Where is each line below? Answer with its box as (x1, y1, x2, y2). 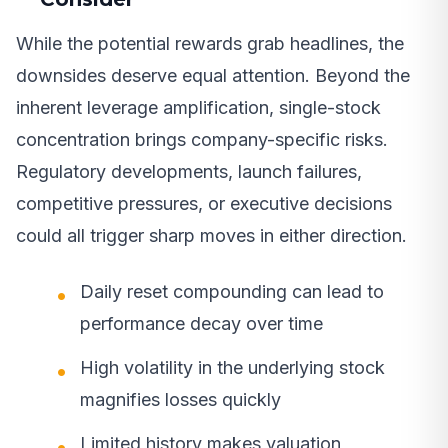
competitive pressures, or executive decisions (16, 192, 392, 214)
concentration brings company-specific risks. (16, 128, 388, 150)
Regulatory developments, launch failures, (16, 160, 362, 182)
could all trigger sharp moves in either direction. (16, 224, 407, 246)
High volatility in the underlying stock (80, 356, 385, 378)
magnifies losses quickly (80, 388, 281, 410)
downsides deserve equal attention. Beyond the (16, 64, 410, 86)
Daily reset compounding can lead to (80, 280, 384, 302)
